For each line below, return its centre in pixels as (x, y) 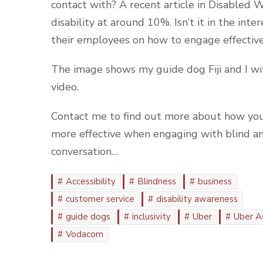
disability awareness (197, 199)
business (215, 181)
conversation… (85, 151)
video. (65, 87)
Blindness (157, 181)
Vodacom (85, 234)
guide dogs (88, 216)
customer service (100, 199)
